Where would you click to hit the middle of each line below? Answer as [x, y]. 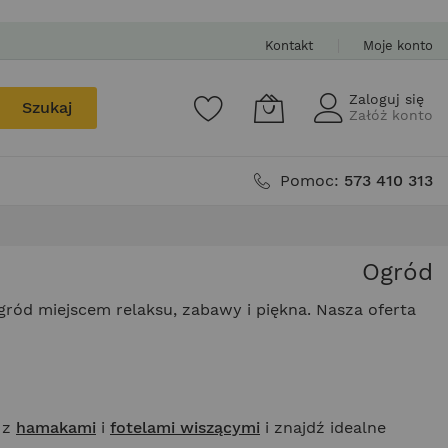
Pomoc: [312, 180]
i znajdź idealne [323, 427]
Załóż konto [391, 115]
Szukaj [47, 107]
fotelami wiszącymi [185, 427]
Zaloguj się [386, 99]
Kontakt [289, 45]
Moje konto [398, 45]
